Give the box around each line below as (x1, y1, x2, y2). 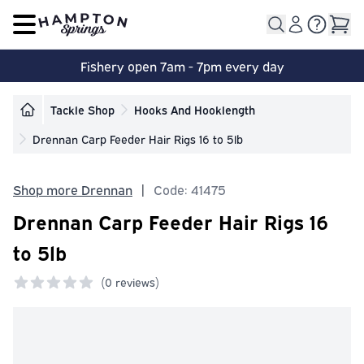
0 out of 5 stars (12, 294, 102, 312)
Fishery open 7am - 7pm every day (80, 57, 284, 75)
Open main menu (24, 22, 124, 41)
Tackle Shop (50, 102, 115, 117)
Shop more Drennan (13, 180, 132, 198)
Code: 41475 (154, 180, 226, 198)
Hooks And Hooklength (134, 102, 255, 117)
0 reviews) (105, 274, 159, 289)
